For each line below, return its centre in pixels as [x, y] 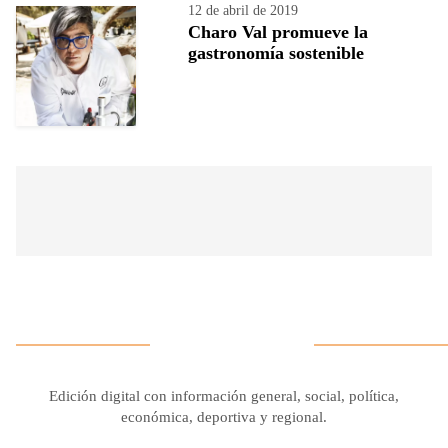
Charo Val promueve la [278, 31]
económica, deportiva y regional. [224, 416]
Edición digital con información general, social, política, [224, 395]
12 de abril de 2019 [243, 10]
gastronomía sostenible [276, 52]
